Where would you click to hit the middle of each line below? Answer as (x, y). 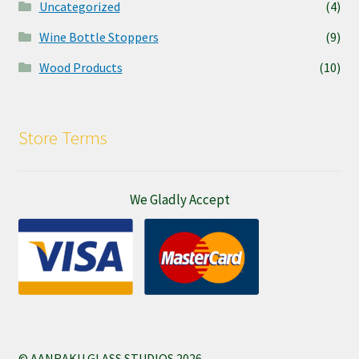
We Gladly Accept (179, 200)
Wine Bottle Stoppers (99, 36)
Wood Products (81, 67)
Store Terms (63, 138)
